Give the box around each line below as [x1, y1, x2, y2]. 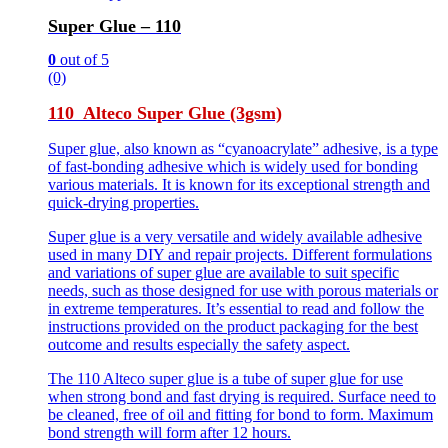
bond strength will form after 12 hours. [48, 423, 291, 441]
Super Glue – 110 [48, 15, 181, 36]
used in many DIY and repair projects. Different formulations [48, 245, 432, 263]
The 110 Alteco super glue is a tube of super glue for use [48, 369, 403, 387]
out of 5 [56, 50, 109, 68]
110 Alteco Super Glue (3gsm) [48, 102, 282, 123]
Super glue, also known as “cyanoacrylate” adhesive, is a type [48, 139, 438, 157]
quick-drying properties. [48, 193, 199, 211]
